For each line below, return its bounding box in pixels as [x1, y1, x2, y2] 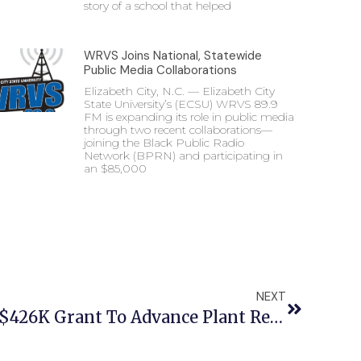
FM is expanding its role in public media [84, 110, 294, 124]
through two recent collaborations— [84, 122, 272, 137]
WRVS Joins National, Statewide [84, 48, 262, 64]
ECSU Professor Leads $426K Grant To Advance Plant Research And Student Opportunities [269, 307, 283, 327]
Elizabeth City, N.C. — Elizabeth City [84, 84, 275, 98]
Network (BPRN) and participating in [84, 148, 283, 163]
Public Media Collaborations [84, 62, 240, 78]
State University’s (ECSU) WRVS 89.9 [84, 97, 278, 111]
